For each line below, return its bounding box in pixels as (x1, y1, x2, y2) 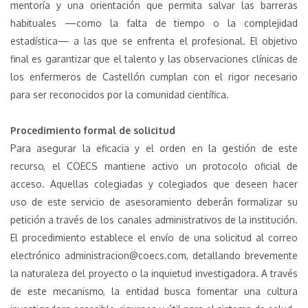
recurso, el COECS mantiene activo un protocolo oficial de (10, 160, 298, 172)
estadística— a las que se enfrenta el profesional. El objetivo (10, 35, 298, 47)
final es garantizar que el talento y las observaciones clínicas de (10, 53, 298, 65)
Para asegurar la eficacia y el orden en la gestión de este (10, 142, 298, 154)
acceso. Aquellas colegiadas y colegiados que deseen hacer (10, 178, 298, 190)
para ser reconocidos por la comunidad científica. (10, 89, 229, 100)
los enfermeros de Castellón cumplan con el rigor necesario (10, 71, 298, 82)
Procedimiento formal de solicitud (10, 124, 175, 136)
